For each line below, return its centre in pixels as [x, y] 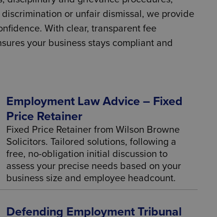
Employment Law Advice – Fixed [95, 101]
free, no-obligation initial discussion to [87, 154]
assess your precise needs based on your [94, 166]
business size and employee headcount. [91, 178]
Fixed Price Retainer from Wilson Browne [93, 130]
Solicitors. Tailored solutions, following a [92, 142]
